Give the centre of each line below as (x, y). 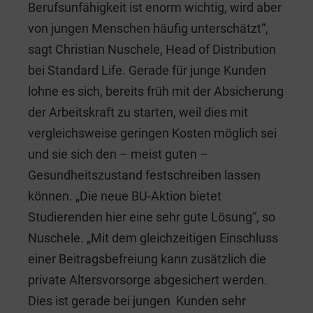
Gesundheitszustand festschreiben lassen (144, 175)
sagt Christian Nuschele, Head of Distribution (152, 50)
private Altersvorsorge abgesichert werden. (148, 280)
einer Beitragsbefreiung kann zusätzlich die (147, 259)
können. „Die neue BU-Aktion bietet (125, 196)
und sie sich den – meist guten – (118, 154)
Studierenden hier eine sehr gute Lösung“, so (152, 217)
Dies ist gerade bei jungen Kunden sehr (137, 301)
